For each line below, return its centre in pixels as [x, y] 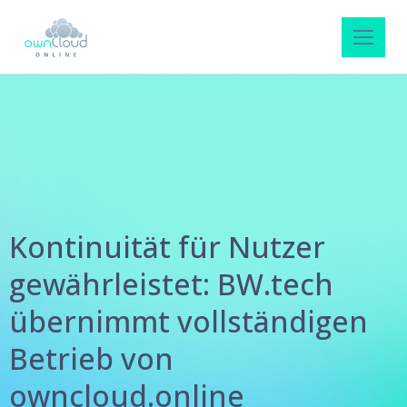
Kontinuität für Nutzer [167, 247]
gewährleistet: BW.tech [171, 284]
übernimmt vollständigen [189, 321]
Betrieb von [91, 358]
